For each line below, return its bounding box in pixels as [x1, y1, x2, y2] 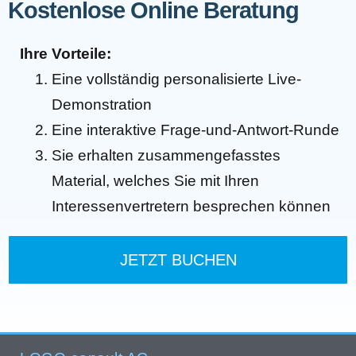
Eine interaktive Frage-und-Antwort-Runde [52, 121, 339, 138]
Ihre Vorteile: [20, 44, 111, 62]
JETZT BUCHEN [119, 250, 237, 269]
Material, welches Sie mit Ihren [52, 172, 259, 189]
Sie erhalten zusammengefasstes [52, 146, 281, 164]
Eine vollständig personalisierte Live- [52, 70, 301, 87]
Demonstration [52, 95, 152, 113]
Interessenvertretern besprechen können [52, 197, 331, 215]
